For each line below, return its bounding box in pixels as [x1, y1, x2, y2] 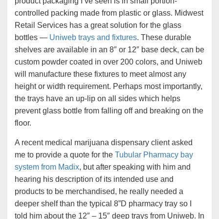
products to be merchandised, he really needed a [15, 187, 183, 196]
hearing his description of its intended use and [15, 175, 174, 184]
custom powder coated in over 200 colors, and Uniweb [15, 58, 202, 66]
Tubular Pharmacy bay [115, 151, 193, 159]
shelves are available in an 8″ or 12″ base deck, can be [15, 45, 204, 54]
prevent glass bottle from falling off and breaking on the [15, 107, 203, 115]
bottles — [15, 33, 49, 42]
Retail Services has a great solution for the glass [15, 21, 181, 30]
